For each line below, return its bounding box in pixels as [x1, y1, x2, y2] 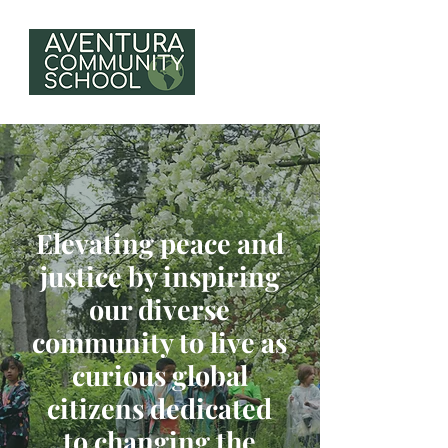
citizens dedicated [47, 390, 272, 426]
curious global [71, 357, 248, 393]
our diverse [89, 291, 230, 327]
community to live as [32, 324, 287, 360]
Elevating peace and [35, 225, 284, 261]
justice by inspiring [39, 258, 280, 294]
